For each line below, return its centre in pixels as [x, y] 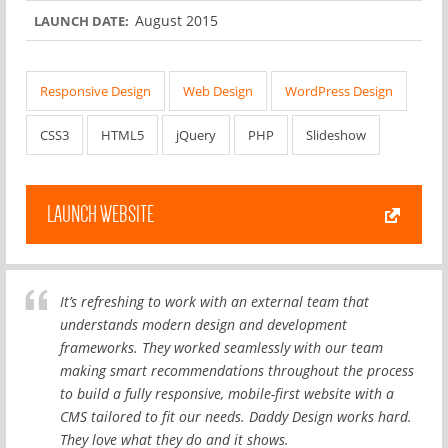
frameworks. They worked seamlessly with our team [221, 347]
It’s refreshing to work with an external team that [214, 301]
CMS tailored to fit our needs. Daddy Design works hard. [236, 416]
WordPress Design [339, 90]
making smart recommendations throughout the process [237, 370]
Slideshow [336, 134]
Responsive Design [95, 90]
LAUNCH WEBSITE [100, 214]
